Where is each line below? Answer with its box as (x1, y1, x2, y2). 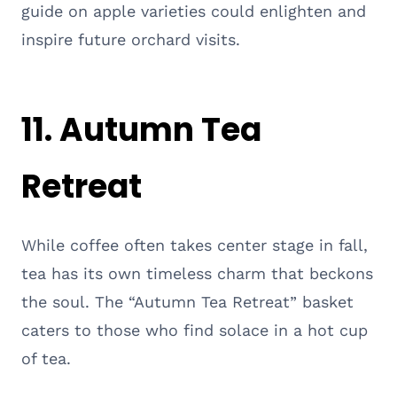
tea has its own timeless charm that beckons (21, 263, 373, 283)
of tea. (21, 348, 71, 368)
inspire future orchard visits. (21, 29, 240, 49)
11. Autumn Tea (21, 106, 261, 152)
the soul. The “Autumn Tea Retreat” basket (21, 292, 354, 311)
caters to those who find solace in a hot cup (21, 320, 368, 339)
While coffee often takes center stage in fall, (21, 235, 368, 254)
